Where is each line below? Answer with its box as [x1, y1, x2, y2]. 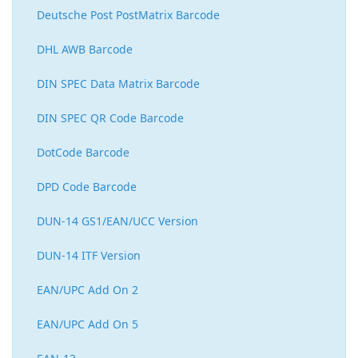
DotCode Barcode [37, 145, 129, 161]
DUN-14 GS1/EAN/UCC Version [37, 213, 198, 229]
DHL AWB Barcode [37, 42, 133, 58]
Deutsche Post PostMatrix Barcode [37, 7, 220, 23]
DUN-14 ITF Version [37, 248, 141, 264]
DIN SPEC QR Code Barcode [37, 110, 184, 126]
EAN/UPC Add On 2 [37, 282, 138, 298]
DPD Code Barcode [37, 179, 137, 195]
